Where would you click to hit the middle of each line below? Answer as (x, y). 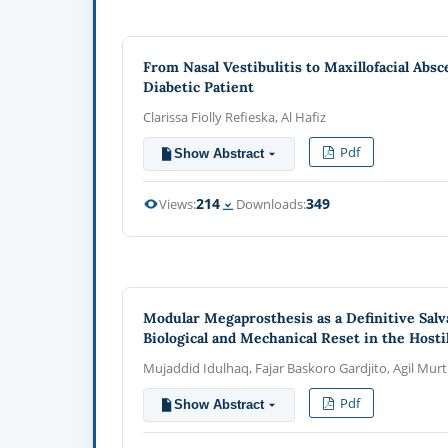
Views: (178, 203)
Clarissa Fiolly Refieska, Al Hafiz (235, 116)
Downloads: (271, 203)
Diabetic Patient (199, 86)
